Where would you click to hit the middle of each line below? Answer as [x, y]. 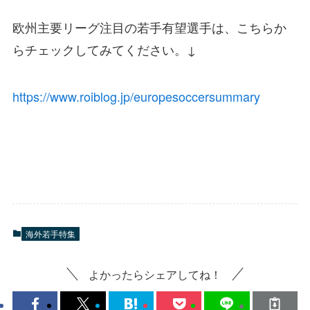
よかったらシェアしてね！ [155, 274]
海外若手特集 [50, 233]
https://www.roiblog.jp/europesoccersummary [136, 96]
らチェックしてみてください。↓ [104, 49]
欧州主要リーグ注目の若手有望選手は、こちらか [149, 27]
